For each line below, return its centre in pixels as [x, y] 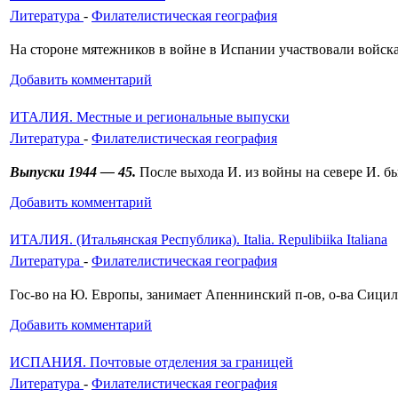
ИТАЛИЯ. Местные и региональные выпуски [150, 116]
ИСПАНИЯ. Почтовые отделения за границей [151, 362]
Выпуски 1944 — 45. [73, 171]
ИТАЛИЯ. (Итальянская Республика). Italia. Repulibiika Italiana [199, 239]
